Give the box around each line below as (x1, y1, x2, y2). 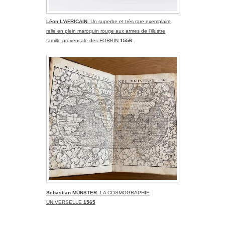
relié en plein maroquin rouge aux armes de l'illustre (46, 28, 165, 34)
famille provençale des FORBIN (46, 38, 119, 44)
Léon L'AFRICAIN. (46, 19, 90, 25)
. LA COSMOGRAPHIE (97, 190, 150, 196)
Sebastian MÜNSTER (46, 190, 97, 196)
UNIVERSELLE (46, 199, 83, 205)
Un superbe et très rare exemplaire (90, 19, 171, 25)
